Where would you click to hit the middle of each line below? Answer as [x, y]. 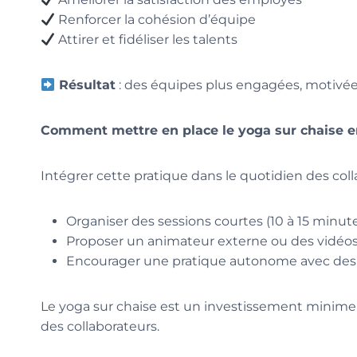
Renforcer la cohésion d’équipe [156, 20]
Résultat [86, 85]
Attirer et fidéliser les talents [147, 40]
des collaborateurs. [100, 327]
